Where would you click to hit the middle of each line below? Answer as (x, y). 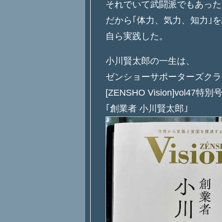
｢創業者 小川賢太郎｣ (147, 109)
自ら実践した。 (137, 36)
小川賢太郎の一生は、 (150, 61)
